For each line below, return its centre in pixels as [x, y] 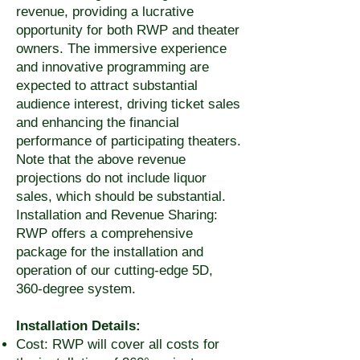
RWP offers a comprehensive [104, 233]
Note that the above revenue [101, 160]
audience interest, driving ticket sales [128, 104]
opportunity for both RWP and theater [128, 30]
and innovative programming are [112, 67]
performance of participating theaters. [129, 141]
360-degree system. [76, 289]
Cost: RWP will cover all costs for [118, 344]
